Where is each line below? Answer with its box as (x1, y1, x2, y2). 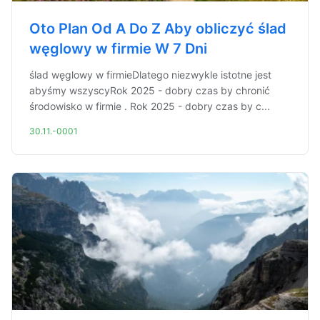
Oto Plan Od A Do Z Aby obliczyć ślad (29, 20, 286, 37)
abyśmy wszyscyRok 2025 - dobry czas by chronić (29, 84, 270, 96)
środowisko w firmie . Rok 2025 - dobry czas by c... (29, 100, 270, 112)
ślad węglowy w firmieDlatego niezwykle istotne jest (29, 69, 271, 81)
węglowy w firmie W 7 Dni (29, 40, 207, 57)
